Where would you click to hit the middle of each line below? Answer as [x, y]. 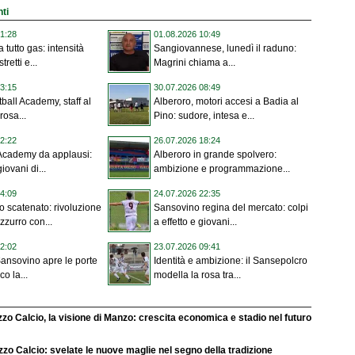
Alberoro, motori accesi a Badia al [226, 102]
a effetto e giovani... [195, 222]
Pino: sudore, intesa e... [204, 116]
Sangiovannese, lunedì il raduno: [225, 49]
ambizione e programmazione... [222, 169]
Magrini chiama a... [195, 63]
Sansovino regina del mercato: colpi [231, 208]
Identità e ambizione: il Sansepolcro [231, 261]
